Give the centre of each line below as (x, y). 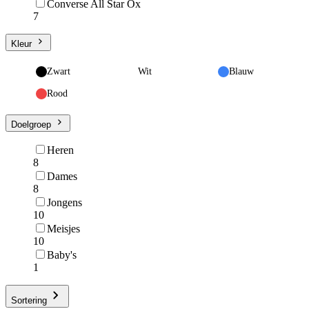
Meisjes (63, 228)
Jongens (64, 202)
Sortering (29, 300)
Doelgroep (32, 124)
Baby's (62, 255)
